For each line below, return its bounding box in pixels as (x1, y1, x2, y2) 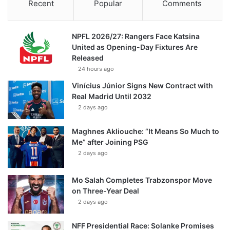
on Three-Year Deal (72, 186, 139, 195)
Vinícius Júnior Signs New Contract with (72, 81, 213, 90)
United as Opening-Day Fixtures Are (72, 42, 198, 51)
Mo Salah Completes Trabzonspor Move (72, 175, 212, 184)
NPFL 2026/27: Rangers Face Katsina (72, 31, 200, 41)
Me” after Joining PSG (72, 137, 148, 146)
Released (72, 53, 104, 62)
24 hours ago (78, 65, 114, 72)
